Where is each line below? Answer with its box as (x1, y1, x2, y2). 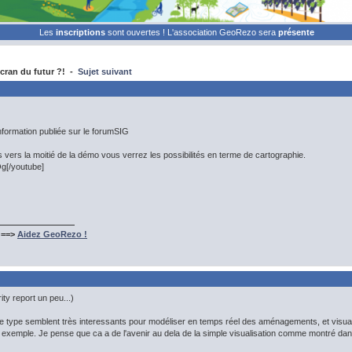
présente (278, 27, 314, 37)
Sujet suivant (78, 67, 132, 76)
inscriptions (56, 27, 108, 37)
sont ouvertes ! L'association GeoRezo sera (108, 27, 278, 37)
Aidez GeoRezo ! (17, 229, 87, 239)
